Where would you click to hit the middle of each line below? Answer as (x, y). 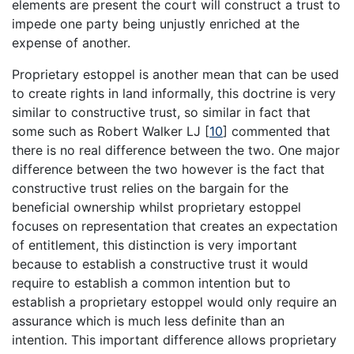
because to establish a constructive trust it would (160, 264)
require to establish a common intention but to (151, 282)
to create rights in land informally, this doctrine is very (174, 93)
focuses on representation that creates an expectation (175, 226)
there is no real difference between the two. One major (176, 150)
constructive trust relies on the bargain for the (150, 188)
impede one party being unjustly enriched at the (156, 23)
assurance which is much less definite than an (148, 320)
